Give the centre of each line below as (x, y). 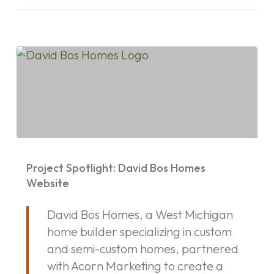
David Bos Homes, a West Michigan (140, 214)
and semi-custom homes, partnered (143, 248)
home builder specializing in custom (139, 231)
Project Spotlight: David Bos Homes (116, 168)
